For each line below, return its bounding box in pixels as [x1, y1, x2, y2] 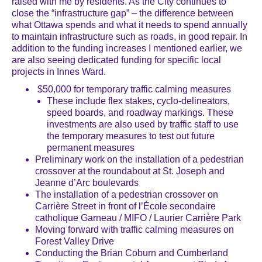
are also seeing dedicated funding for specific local [12, 54, 221, 65]
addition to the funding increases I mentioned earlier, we [12, 43, 242, 53]
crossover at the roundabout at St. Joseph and [35, 166, 225, 176]
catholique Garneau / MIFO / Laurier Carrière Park [35, 212, 241, 223]
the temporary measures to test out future [47, 130, 215, 141]
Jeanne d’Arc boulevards [35, 177, 139, 188]
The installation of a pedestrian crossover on [35, 189, 218, 199]
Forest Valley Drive [35, 236, 114, 246]
